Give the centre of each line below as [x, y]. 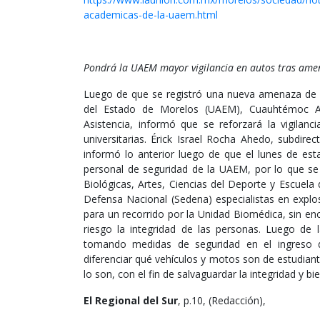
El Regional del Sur [131, 301]
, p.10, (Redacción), [222, 301]
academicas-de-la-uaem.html [151, 15]
